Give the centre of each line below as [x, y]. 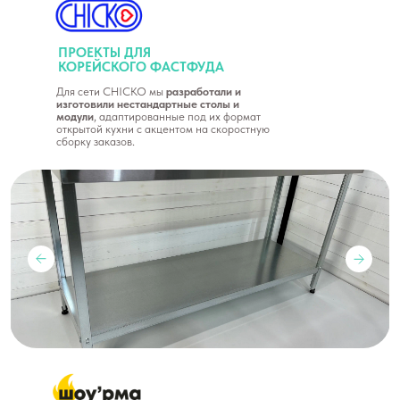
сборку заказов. [96, 142]
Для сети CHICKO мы [111, 92]
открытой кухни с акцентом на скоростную [163, 129]
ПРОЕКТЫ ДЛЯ [104, 53]
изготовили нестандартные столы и [148, 104]
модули [75, 117]
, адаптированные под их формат [177, 117]
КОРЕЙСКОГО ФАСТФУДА [141, 67]
